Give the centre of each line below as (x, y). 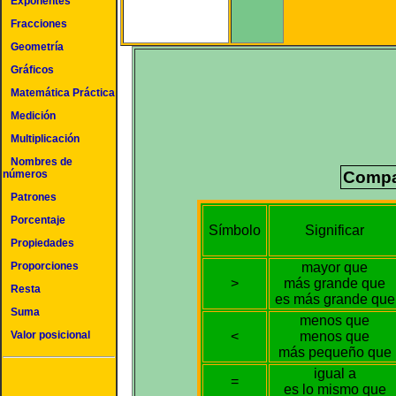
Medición (33, 116)
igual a (335, 373)
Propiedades (42, 243)
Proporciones (45, 266)
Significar (335, 230)
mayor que (335, 267)
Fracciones (39, 24)
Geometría (37, 47)
